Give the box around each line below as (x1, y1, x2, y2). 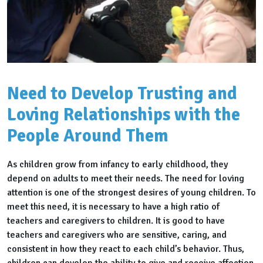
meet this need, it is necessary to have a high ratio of (7, 201, 220, 213)
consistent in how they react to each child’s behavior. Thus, (7, 243, 244, 255)
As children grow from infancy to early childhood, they (7, 159, 228, 171)
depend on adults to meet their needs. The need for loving (7, 173, 244, 185)
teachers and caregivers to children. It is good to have (7, 215, 225, 227)
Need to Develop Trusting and (7, 83, 237, 105)
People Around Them (7, 125, 168, 147)
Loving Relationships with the (7, 104, 240, 126)
